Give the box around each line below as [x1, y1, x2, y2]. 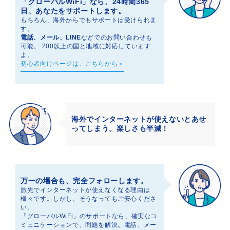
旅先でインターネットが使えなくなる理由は [21, 186, 150, 194]
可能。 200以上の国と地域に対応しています [21, 43, 151, 50]
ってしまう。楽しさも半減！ [71, 124, 169, 133]
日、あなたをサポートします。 [21, 7, 126, 15]
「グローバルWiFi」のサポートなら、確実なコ [21, 213, 158, 220]
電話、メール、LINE [21, 34, 81, 42]
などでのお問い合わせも [81, 34, 152, 42]
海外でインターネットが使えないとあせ [71, 115, 206, 124]
